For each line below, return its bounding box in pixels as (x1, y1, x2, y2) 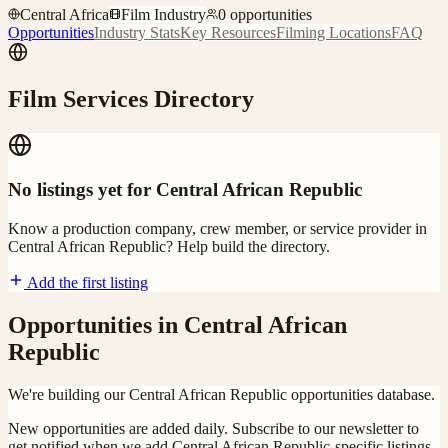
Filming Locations (276, 23, 391, 41)
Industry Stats (94, 23, 180, 41)
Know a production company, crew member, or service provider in (8, 220, 427, 238)
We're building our (8, 385, 129, 403)
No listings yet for (8, 179, 156, 201)
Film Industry (121, 5, 206, 23)
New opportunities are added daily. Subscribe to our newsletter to (8, 419, 419, 437)
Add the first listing (24, 274, 148, 292)
